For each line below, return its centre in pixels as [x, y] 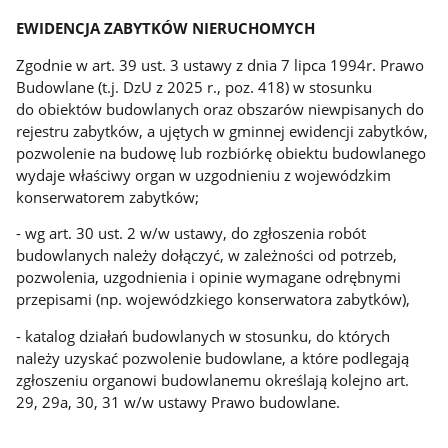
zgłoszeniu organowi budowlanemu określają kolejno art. [213, 380]
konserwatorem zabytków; [108, 196]
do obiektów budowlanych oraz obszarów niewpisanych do [220, 108]
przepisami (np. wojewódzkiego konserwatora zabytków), [213, 299]
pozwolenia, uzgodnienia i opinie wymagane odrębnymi [209, 277]
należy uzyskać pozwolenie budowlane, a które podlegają [213, 358]
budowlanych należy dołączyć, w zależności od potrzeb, [207, 255]
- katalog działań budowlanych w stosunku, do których [203, 336]
